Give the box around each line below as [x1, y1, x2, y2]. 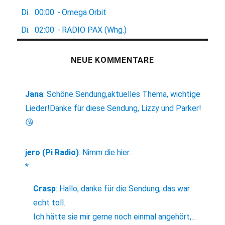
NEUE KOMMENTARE [71, 55, 154, 65]
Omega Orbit [62, 8, 107, 18]
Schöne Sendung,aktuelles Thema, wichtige [47, 89, 201, 99]
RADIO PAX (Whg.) [62, 25, 127, 35]
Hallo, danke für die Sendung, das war [59, 184, 190, 194]
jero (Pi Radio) [25, 148, 79, 158]
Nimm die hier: [82, 148, 132, 158]
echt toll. [33, 198, 66, 208]
